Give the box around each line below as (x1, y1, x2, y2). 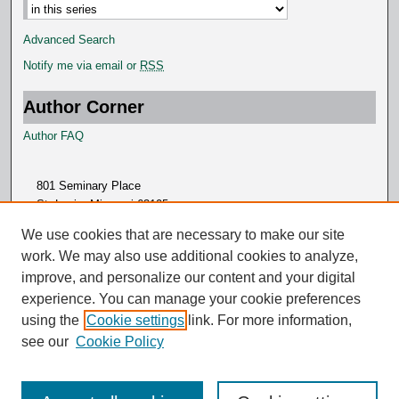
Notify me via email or (23, 59, 141, 73)
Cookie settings (86, 313, 184, 328)
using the (21, 313, 79, 328)
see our (21, 334, 69, 349)
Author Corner (23, 97, 145, 118)
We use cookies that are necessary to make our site (21, 227, 345, 242)
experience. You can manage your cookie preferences (21, 291, 361, 306)
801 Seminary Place (37, 179, 142, 193)
